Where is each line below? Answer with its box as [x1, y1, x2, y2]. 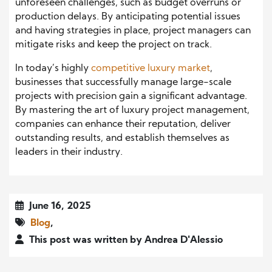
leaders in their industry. [15, 147, 123, 157]
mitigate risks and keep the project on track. [15, 39, 212, 50]
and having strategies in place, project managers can [15, 25, 251, 36]
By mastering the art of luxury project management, [15, 105, 250, 115]
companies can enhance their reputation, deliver [15, 119, 231, 129]
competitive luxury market [91, 63, 210, 73]
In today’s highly [15, 63, 91, 73]
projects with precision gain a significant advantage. [15, 91, 247, 101]
